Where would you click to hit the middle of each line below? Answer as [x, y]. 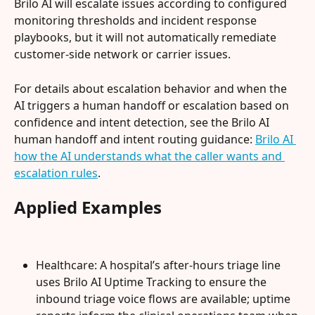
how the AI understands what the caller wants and [149, 156]
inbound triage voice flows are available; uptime [165, 299]
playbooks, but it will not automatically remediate [147, 38]
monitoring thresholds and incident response [137, 21]
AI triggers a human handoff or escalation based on [153, 105]
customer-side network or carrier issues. [122, 54]
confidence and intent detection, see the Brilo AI [143, 122]
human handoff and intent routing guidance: [135, 139]
